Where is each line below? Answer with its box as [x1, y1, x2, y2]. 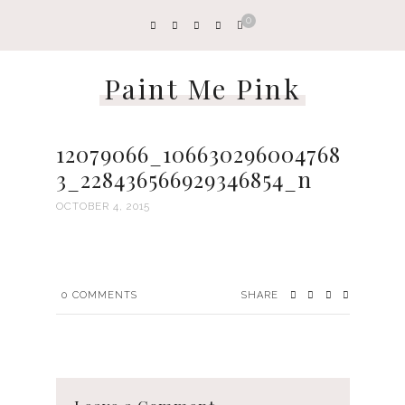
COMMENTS [71, 289, 137, 302]
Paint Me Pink [103, 71, 302, 108]
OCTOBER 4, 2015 [55, 200, 150, 213]
